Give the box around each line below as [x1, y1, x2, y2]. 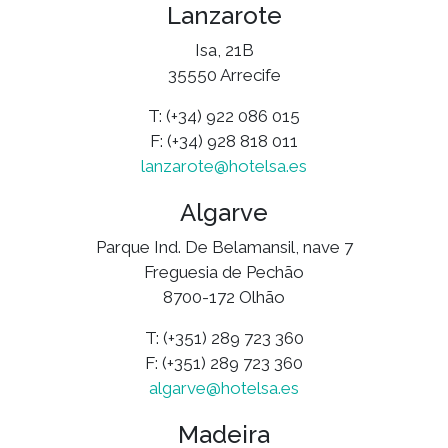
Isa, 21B [194, 39, 254, 60]
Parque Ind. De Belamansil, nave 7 [95, 236, 353, 257]
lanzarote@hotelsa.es [141, 155, 307, 176]
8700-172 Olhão [163, 286, 285, 307]
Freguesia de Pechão [144, 261, 304, 282]
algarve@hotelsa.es [149, 377, 299, 398]
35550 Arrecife [167, 64, 281, 85]
